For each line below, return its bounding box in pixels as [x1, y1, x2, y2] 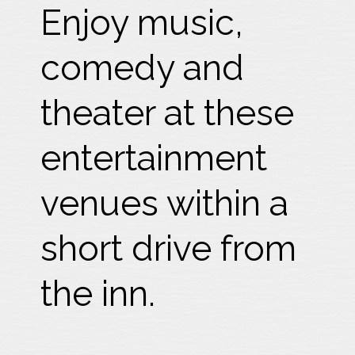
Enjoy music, [40, 2, 244, 44]
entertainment [40, 137, 268, 179]
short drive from [40, 227, 297, 269]
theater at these [40, 92, 295, 134]
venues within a [40, 182, 289, 224]
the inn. [40, 273, 165, 315]
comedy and [40, 47, 245, 89]
